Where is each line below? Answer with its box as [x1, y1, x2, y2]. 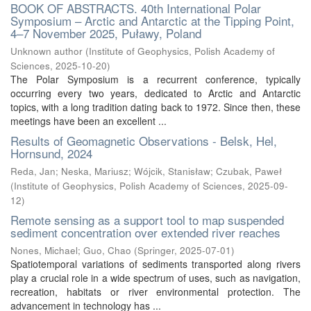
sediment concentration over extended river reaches [10, 224, 280, 241]
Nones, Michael [10, 244, 78, 257]
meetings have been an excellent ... [10, 114, 167, 128]
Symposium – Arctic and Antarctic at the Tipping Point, [10, 12, 294, 29]
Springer [137, 244, 174, 257]
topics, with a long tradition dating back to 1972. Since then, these [10, 100, 301, 114]
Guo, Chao [83, 244, 131, 257]
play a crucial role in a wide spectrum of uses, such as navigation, [10, 271, 301, 285]
